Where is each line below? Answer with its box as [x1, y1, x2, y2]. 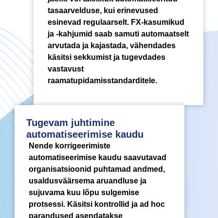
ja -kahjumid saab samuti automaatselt [47, 29, 189, 38]
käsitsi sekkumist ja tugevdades [47, 53, 165, 61]
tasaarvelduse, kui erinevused [47, 6, 158, 15]
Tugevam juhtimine [26, 117, 115, 128]
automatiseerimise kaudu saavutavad [29, 153, 166, 162]
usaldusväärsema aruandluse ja [29, 177, 146, 185]
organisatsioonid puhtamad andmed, [29, 165, 165, 174]
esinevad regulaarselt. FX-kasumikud [47, 18, 184, 26]
